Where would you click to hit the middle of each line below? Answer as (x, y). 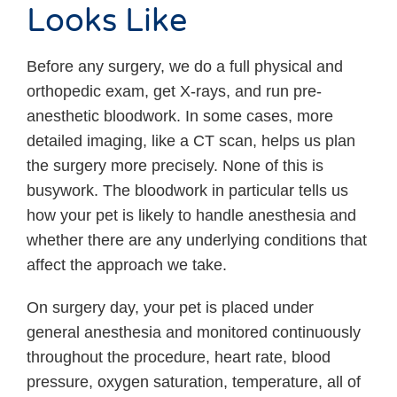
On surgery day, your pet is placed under (170, 307)
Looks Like (107, 21)
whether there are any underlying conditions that (197, 240)
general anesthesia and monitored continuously (194, 332)
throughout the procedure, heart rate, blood (179, 357)
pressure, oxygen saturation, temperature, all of (194, 381)
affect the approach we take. (127, 265)
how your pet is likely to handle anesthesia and (191, 215)
